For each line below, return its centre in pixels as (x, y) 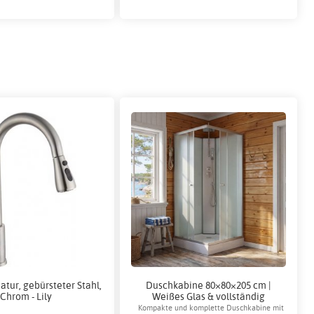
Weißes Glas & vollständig (208, 296)
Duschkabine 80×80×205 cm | (208, 285)
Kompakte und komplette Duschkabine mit (211, 308)
